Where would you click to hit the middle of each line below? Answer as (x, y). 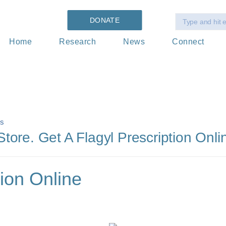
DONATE (105, 20)
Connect (188, 42)
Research (78, 42)
